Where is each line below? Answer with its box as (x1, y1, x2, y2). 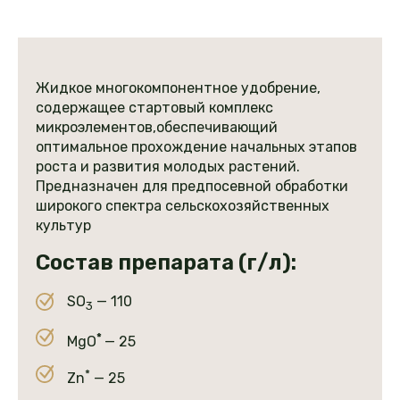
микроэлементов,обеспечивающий (36, 119, 278, 137)
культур (36, 217, 91, 235)
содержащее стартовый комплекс (36, 99, 273, 117)
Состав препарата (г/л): (36, 250, 296, 276)
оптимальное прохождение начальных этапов (36, 138, 357, 156)
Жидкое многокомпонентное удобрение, (36, 79, 321, 97)
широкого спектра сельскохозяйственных (36, 197, 329, 215)
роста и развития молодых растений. (36, 158, 300, 176)
